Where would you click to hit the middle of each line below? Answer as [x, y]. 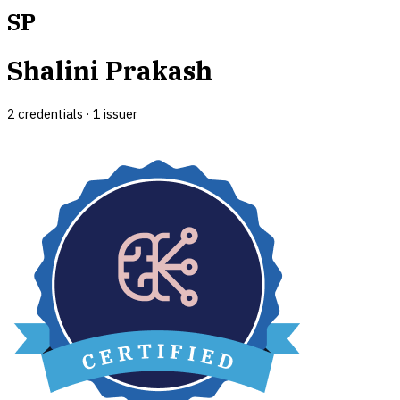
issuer [119, 113]
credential [46, 113]
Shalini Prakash [110, 71]
